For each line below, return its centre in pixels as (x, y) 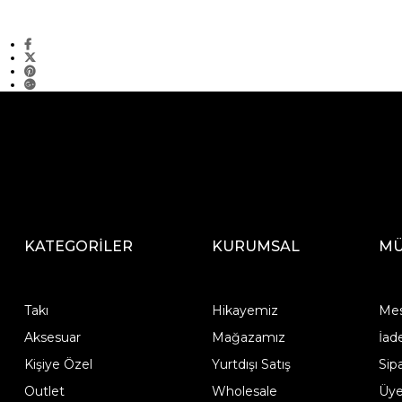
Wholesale (244, 391)
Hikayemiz (245, 310)
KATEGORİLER (78, 246)
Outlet (44, 391)
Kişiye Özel (58, 364)
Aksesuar (52, 337)
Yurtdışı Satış (251, 364)
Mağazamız (248, 337)
